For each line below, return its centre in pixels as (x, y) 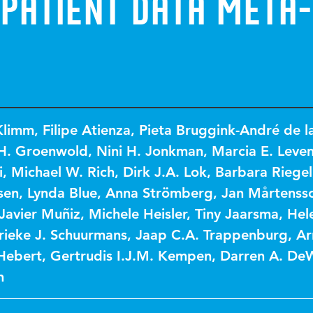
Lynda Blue (62, 193)
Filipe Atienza (87, 130)
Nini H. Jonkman (150, 151)
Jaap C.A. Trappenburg (212, 235)
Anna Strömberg (159, 193)
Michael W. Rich (63, 172)
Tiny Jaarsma (237, 214)
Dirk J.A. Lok (165, 172)
